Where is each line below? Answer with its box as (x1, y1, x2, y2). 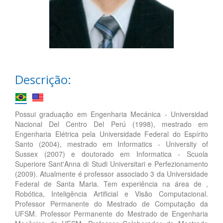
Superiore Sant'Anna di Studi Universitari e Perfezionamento (15, 158, 208, 169)
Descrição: (15, 71, 71, 88)
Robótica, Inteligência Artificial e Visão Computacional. (15, 188, 208, 199)
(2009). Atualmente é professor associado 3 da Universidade (15, 168, 208, 179)
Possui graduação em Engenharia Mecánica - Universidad (15, 109, 208, 119)
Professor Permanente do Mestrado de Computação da (15, 198, 208, 209)
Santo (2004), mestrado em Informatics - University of (15, 138, 208, 149)
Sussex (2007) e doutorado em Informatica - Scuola (15, 148, 208, 159)
